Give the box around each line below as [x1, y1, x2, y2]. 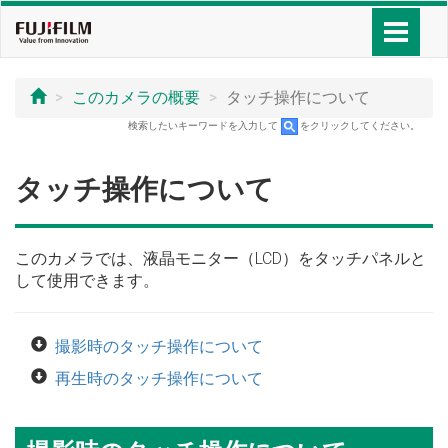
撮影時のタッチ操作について [55, 337, 263, 356]
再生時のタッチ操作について [55, 369, 263, 388]
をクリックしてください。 [300, 120, 420, 132]
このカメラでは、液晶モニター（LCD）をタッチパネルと [15, 249, 426, 268]
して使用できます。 [15, 271, 159, 290]
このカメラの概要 [72, 88, 200, 107]
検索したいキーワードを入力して [128, 120, 278, 132]
